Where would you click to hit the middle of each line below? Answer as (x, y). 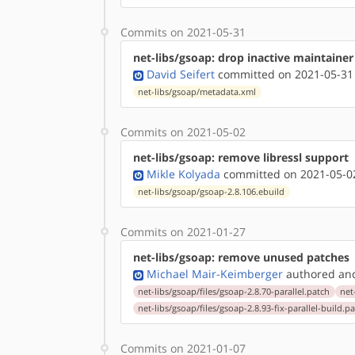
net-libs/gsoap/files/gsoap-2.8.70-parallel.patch (234, 292)
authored (309, 274)
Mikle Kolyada (183, 174)
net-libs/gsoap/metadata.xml (197, 92)
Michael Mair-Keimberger (215, 274)
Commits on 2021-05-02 (183, 132)
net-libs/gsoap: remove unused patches (241, 257)
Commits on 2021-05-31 (183, 32)
